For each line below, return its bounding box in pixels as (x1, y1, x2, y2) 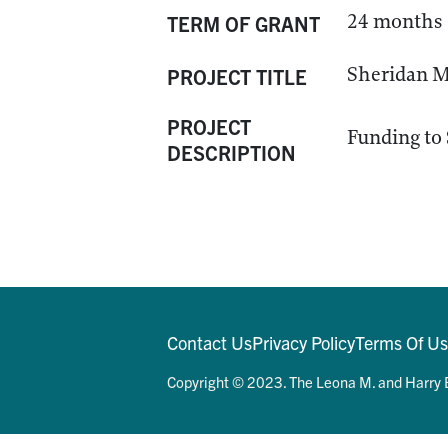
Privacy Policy (252, 331, 355, 354)
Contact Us (167, 331, 252, 354)
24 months (347, 9, 442, 34)
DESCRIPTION (167, 140, 296, 165)
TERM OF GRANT (167, 11, 320, 36)
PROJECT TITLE (167, 64, 307, 89)
